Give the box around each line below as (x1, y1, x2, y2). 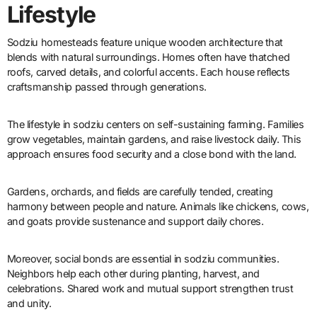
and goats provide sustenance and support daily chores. (6, 215, 264, 228)
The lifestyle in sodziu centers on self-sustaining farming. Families (6, 118, 304, 131)
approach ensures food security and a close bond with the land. (6, 148, 296, 161)
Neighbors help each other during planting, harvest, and (6, 267, 260, 280)
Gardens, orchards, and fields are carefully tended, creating (6, 185, 273, 198)
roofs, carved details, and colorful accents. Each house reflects (6, 66, 290, 79)
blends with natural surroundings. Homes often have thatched (6, 51, 290, 64)
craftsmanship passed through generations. (6, 81, 207, 93)
